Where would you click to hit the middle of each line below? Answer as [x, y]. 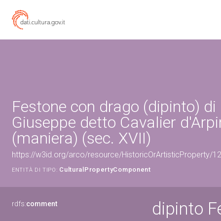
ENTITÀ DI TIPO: [35, 170]
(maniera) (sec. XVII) [81, 138]
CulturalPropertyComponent [105, 169]
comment [42, 204]
